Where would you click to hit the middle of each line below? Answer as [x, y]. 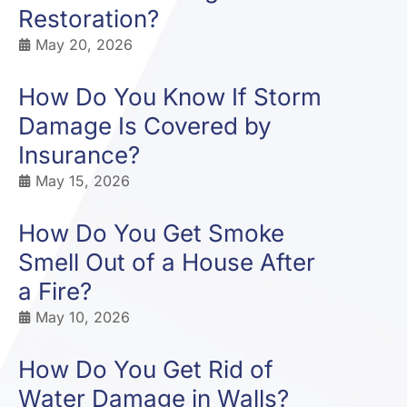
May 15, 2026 [83, 181]
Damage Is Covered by [145, 126]
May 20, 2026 [84, 45]
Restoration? [89, 19]
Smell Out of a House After [167, 262]
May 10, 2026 [83, 317]
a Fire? [55, 291]
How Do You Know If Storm [170, 97]
